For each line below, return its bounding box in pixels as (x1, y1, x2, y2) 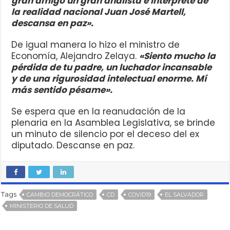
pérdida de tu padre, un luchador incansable (11, 61, 212, 74)
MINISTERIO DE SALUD (10, 202, 74, 210)
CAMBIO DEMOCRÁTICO (27, 191, 93, 199)
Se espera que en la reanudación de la (11, 105, 186, 118)
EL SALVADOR (165, 191, 204, 199)
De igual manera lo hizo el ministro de (11, 39, 180, 51)
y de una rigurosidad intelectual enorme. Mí (11, 72, 207, 85)
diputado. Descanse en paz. (11, 139, 135, 152)
